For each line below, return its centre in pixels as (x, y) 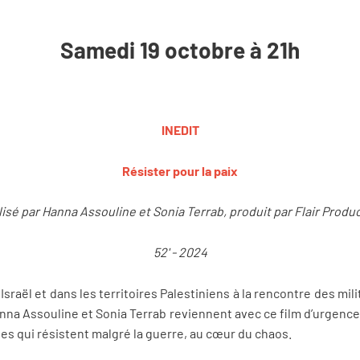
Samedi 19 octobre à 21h (180, 49)
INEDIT (180, 130)
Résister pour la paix (180, 170)
